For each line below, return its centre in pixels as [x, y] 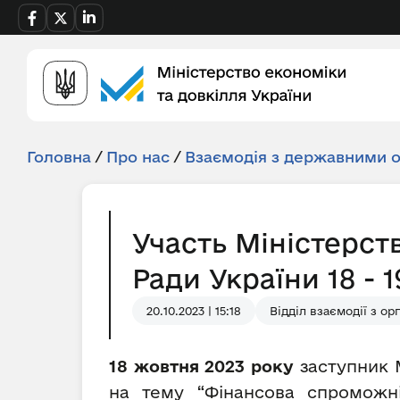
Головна [59, 157]
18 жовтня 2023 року [204, 366]
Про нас [138, 157]
